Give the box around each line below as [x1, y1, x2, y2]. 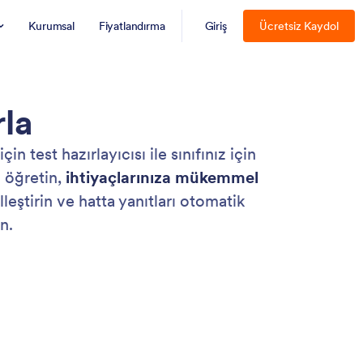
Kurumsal [28, 19, 75, 33]
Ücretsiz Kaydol [259, 19, 339, 33]
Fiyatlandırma [98, 19, 165, 33]
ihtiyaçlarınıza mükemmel [66, 167, 258, 188]
